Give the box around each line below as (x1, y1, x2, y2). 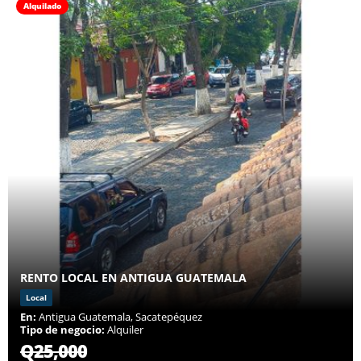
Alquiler (105, 322, 143, 338)
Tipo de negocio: (20, 322, 105, 338)
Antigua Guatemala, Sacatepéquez (36, 309, 202, 325)
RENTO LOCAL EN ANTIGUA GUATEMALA (20, 270, 247, 286)
